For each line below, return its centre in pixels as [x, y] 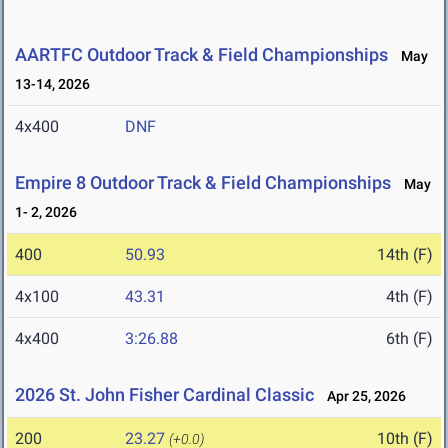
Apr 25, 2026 [362, 396]
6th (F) [409, 339]
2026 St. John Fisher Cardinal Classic [164, 395]
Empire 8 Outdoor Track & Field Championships [203, 183]
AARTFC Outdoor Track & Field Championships [201, 55]
